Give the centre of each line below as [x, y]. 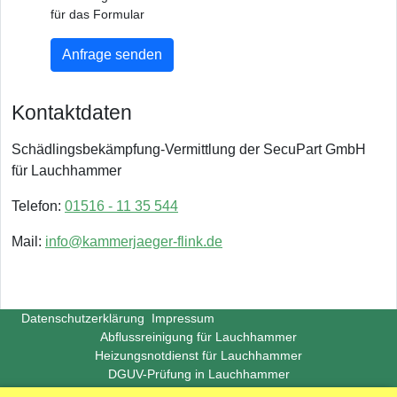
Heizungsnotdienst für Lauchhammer [198, 355]
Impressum [183, 318]
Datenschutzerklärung [83, 318]
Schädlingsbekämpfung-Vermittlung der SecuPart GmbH [189, 149]
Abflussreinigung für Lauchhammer [198, 337]
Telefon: [38, 206]
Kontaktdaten [72, 113]
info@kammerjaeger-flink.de [134, 241]
